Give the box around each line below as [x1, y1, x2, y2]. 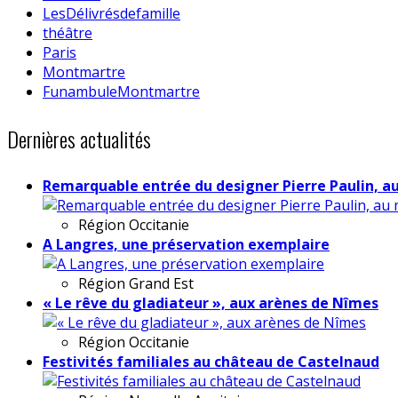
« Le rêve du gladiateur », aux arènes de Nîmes [43, 292, 378, 313]
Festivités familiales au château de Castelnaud [43, 351, 379, 371]
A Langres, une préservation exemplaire [43, 234, 330, 254]
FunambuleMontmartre [43, 81, 200, 101]
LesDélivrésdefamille [43, 3, 180, 23]
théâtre [43, 22, 92, 43]
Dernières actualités [7, 122, 151, 155]
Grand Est [129, 273, 194, 293]
